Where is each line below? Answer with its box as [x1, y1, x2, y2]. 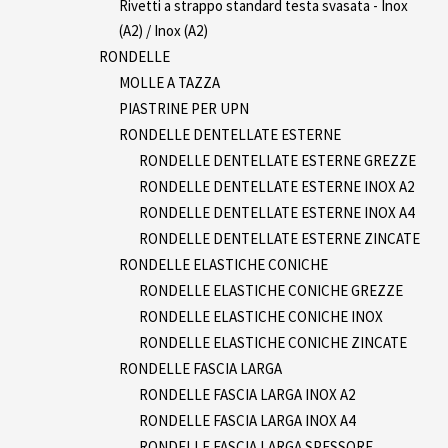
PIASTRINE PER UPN [119, 98, 249, 118]
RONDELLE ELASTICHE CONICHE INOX [139, 306, 383, 326]
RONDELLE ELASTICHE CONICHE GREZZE [139, 280, 403, 300]
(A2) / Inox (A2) [119, 20, 208, 40]
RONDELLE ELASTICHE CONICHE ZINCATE [139, 332, 407, 352]
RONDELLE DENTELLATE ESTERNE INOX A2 [139, 176, 414, 196]
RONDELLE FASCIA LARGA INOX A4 [139, 410, 355, 430]
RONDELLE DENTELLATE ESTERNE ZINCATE [139, 228, 420, 248]
